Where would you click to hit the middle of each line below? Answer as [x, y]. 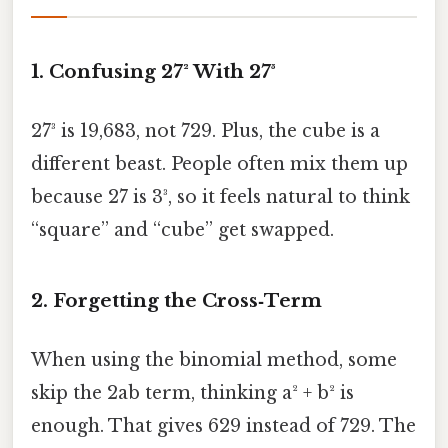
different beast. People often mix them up [219, 164]
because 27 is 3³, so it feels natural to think [220, 197]
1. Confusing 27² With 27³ [153, 71]
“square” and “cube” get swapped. [182, 230]
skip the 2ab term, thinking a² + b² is [192, 393]
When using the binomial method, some [214, 360]
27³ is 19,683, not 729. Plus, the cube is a [205, 131]
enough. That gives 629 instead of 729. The [223, 426]
